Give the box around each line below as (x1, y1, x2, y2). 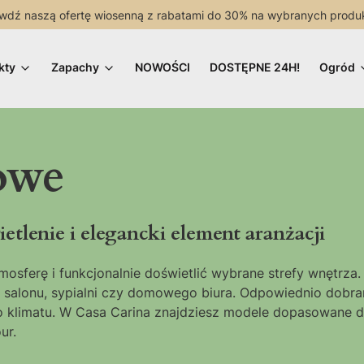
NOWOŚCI (135, 59, 190, 74)
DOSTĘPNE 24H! (210, 59, 300, 74)
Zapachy (51, 59, 99, 74)
